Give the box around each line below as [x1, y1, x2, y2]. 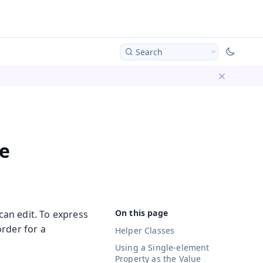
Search [136, 46, 163, 58]
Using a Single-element [115, 242, 210, 254]
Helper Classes [115, 224, 175, 236]
